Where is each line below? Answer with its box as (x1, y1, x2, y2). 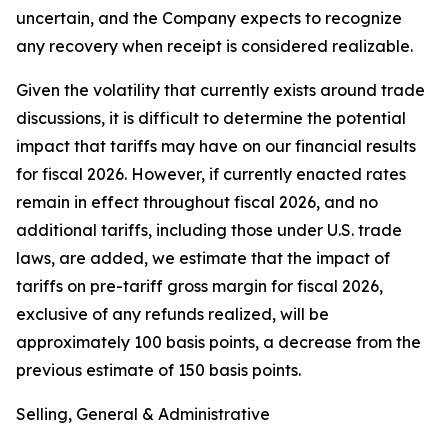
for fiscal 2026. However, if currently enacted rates (16, 164, 406, 185)
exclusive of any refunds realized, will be (16, 304, 329, 325)
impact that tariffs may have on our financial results (16, 136, 416, 157)
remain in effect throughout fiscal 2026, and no (16, 192, 378, 213)
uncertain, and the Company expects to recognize (16, 8, 402, 29)
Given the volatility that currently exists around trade (16, 80, 425, 101)
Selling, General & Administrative (16, 404, 270, 425)
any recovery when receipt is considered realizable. (16, 36, 413, 57)
